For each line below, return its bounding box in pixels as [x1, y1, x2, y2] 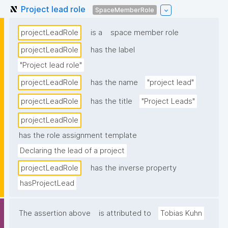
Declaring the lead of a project [20, 146, 125, 156]
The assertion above [19, 209, 91, 218]
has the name [91, 78, 138, 88]
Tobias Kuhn [160, 209, 202, 218]
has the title [91, 97, 132, 106]
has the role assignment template [19, 131, 137, 140]
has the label [91, 45, 135, 55]
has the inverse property [91, 163, 177, 173]
